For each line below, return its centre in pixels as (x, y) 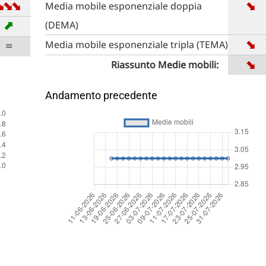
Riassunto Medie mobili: (164, 65)
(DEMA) (61, 25)
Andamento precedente (101, 95)
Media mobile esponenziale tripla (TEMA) (136, 45)
